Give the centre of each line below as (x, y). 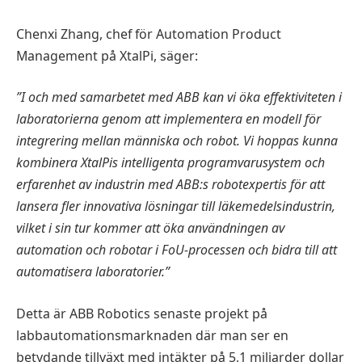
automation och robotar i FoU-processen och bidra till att (177, 250)
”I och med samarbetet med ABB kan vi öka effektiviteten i (179, 97)
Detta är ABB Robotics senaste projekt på (142, 314)
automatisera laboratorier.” (93, 272)
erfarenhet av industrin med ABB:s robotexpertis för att (170, 185)
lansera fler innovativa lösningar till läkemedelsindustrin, (176, 206)
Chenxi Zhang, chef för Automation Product (149, 34)
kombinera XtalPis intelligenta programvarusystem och (170, 163)
